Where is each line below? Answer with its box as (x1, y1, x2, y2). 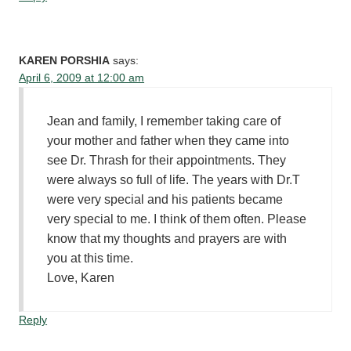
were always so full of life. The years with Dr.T (47, 172, 301, 186)
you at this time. (47, 251, 134, 265)
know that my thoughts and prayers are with (47, 231, 288, 245)
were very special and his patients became (47, 192, 284, 206)
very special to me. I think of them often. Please (47, 212, 307, 226)
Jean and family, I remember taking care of (47, 114, 281, 128)
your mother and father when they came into (47, 133, 290, 147)
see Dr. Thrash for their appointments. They (47, 153, 287, 167)
